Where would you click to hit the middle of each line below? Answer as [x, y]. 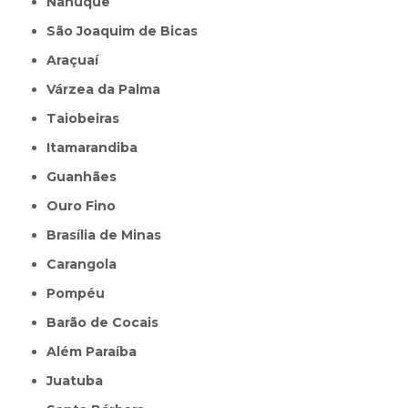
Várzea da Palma [108, 89]
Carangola [87, 264]
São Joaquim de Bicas [127, 31]
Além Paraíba [97, 351]
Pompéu [81, 293]
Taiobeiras [88, 118]
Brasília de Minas [109, 235]
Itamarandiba [94, 147]
